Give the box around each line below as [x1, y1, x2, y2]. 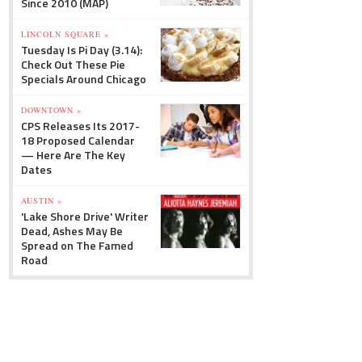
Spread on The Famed [21, 237, 133, 254]
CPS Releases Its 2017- [21, 117, 140, 134]
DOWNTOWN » [21, 104, 82, 116]
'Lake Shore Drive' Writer [21, 208, 149, 225]
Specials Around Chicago [21, 70, 146, 87]
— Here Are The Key [21, 146, 125, 163]
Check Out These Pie [21, 56, 125, 73]
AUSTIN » [21, 195, 62, 206]
